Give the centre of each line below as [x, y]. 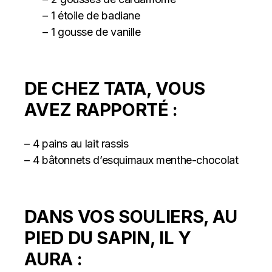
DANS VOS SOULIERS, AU [131, 216]
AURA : [53, 259]
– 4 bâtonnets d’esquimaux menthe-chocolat [131, 160]
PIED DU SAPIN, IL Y [108, 238]
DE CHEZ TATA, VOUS [115, 88]
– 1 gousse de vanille [92, 32]
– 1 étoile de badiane [91, 15]
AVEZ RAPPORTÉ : [101, 110]
